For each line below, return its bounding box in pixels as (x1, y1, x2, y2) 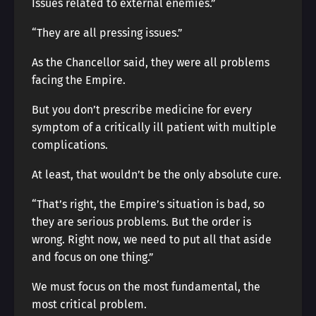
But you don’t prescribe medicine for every (32, 103, 252, 116)
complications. (32, 138, 108, 152)
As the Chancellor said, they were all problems (32, 56, 269, 69)
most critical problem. (32, 298, 147, 311)
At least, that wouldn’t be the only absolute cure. (32, 168, 281, 181)
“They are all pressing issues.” (32, 26, 183, 39)
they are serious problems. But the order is (32, 215, 251, 229)
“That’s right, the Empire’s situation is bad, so (32, 197, 265, 211)
